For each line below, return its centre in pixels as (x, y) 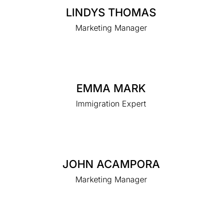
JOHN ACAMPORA (111, 164)
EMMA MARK (111, 88)
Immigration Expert (111, 104)
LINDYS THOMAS (111, 13)
